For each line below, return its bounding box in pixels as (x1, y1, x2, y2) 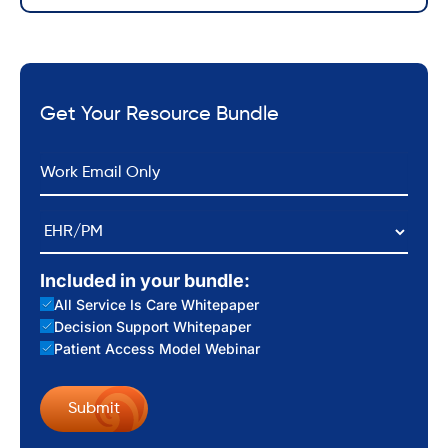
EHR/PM (39, 209, 102, 230)
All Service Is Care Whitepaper (53, 295, 259, 313)
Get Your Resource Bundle (40, 104, 279, 125)
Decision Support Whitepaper (53, 317, 251, 335)
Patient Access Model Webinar (53, 339, 260, 357)
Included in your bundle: (40, 269, 250, 291)
